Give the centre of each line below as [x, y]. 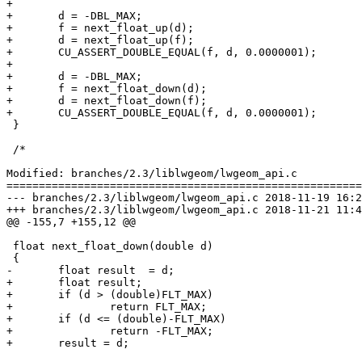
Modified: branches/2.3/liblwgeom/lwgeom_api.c [152, 174]
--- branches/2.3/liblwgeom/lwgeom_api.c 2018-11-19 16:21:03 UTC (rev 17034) [133, 198]
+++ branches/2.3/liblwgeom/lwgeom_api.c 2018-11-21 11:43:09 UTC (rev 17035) [133, 210]
